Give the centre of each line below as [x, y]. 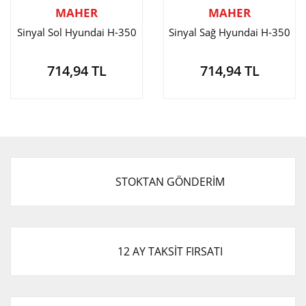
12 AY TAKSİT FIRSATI [170, 251]
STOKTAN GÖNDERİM [170, 182]
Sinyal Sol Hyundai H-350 [76, 32]
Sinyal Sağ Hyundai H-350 [229, 32]
